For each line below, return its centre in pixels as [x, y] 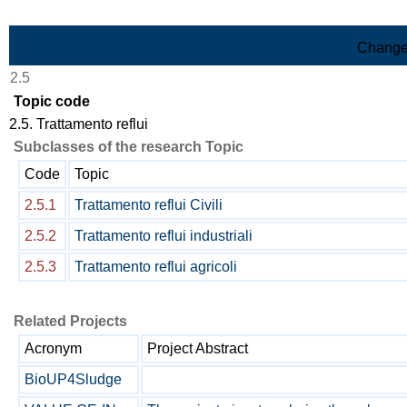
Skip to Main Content [74, 15]
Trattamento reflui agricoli [156, 267]
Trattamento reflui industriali [164, 236]
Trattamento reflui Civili [149, 205]
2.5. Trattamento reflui [79, 124]
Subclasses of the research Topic [129, 147]
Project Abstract [198, 348]
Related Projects [70, 321]
